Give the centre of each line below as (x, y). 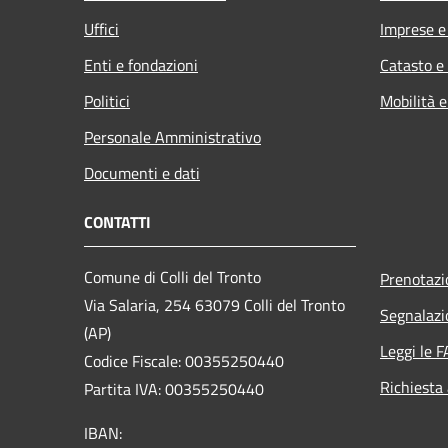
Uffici (101, 28)
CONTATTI (117, 221)
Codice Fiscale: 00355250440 (184, 360)
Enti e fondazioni (141, 64)
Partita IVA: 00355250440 (174, 388)
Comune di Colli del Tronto (172, 276)
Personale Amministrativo (172, 136)
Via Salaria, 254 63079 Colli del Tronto (214, 304)
